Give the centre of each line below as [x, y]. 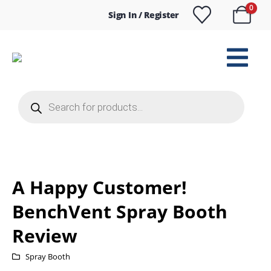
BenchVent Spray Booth [120, 211]
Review [45, 236]
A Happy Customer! [100, 187]
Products [35, 94]
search [31, 103]
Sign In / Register [144, 15]
